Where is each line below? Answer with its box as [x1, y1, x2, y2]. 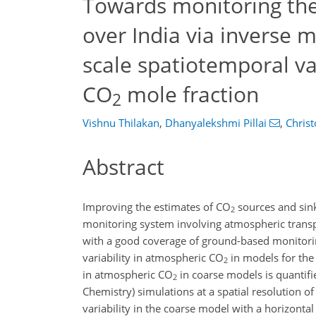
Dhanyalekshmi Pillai [165, 116, 267, 130]
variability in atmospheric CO [83, 250, 224, 265]
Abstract [83, 152, 164, 181]
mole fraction [121, 79, 259, 109]
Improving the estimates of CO [83, 199, 231, 214]
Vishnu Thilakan [83, 116, 159, 130]
